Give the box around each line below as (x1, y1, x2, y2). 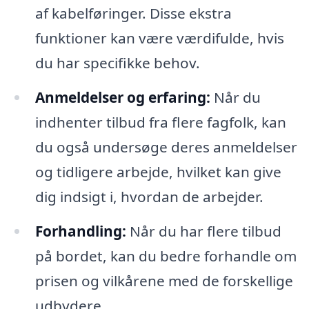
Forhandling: (34, 221, 126, 241)
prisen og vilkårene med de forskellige (34, 271, 293, 291)
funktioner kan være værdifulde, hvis (34, 28, 284, 48)
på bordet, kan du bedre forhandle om (34, 246, 297, 266)
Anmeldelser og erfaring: (34, 88, 210, 108)
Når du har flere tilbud (126, 221, 281, 241)
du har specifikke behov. (34, 53, 200, 73)
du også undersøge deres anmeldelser (34, 137, 297, 157)
